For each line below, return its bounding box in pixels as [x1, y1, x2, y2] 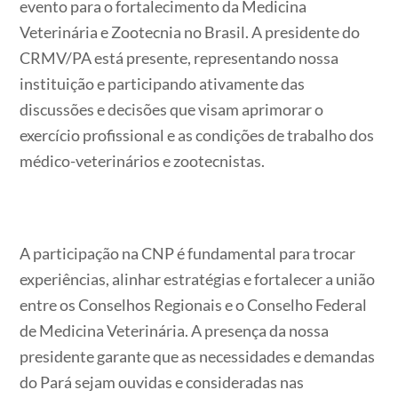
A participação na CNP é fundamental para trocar [20, 243, 356, 264]
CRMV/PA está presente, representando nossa [20, 47, 339, 68]
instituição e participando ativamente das [20, 73, 306, 93]
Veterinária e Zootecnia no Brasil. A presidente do [20, 21, 361, 42]
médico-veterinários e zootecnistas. [20, 150, 266, 171]
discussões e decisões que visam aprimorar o [20, 99, 324, 119]
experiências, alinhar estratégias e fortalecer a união [20, 269, 376, 290]
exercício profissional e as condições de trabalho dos [20, 124, 375, 145]
